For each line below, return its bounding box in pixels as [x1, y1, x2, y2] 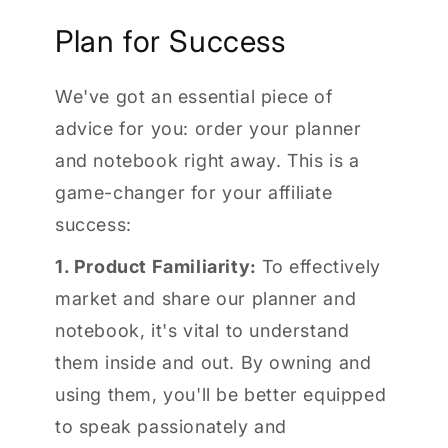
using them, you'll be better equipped [55, 384, 387, 406]
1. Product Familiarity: [55, 256, 257, 278]
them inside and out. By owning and [55, 352, 372, 374]
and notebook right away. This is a [55, 150, 360, 172]
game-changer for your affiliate [55, 182, 333, 204]
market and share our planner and [55, 288, 357, 310]
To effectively [256, 256, 381, 278]
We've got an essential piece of [55, 86, 333, 108]
